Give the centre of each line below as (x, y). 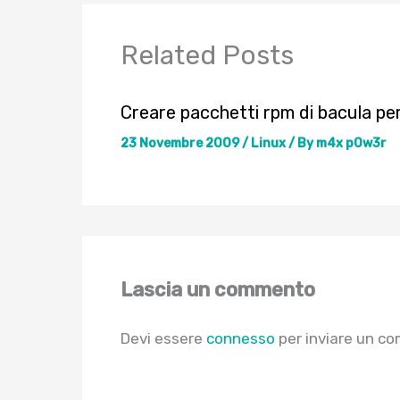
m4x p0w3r (351, 143)
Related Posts (207, 55)
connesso (240, 338)
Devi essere (163, 338)
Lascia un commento (217, 289)
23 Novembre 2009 (181, 143)
